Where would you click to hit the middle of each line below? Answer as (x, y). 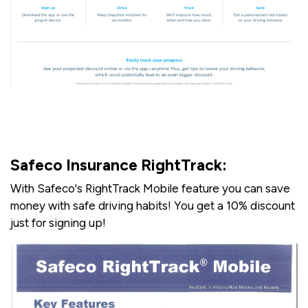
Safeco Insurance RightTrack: (119, 165)
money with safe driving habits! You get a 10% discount (153, 205)
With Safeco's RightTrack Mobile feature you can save (150, 188)
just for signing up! (58, 222)
